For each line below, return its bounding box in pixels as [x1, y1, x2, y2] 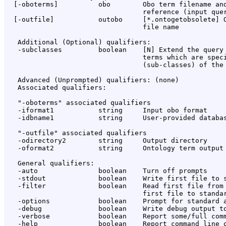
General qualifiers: [6, 159, 94, 167]
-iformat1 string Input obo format [6, 106, 207, 115]
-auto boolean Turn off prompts [6, 167, 207, 175]
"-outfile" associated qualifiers [6, 129, 147, 137]
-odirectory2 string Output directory [6, 137, 207, 145]
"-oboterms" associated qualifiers [6, 99, 151, 107]
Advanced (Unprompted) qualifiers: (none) [6, 76, 179, 84]
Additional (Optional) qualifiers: [6, 38, 151, 46]
